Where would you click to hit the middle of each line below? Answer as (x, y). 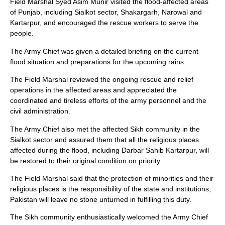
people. (22, 33)
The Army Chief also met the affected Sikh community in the (105, 129)
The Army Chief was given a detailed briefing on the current (104, 51)
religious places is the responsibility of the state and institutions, (110, 189)
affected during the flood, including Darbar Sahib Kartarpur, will (109, 150)
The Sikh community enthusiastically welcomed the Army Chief (109, 217)
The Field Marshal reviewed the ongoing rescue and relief (102, 80)
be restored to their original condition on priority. (86, 160)
